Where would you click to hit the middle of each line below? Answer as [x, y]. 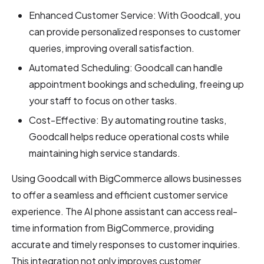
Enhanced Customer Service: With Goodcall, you [135, 15]
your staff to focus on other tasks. [103, 100]
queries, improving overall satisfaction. [112, 48]
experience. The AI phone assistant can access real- [125, 211]
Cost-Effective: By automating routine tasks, [128, 120]
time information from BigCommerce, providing [113, 227]
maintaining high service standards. [105, 153]
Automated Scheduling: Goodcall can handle [126, 67]
